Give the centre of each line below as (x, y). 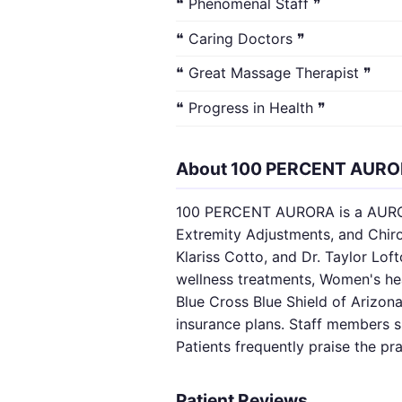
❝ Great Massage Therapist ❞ (274, 73)
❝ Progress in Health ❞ (251, 108)
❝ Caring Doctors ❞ (240, 38)
